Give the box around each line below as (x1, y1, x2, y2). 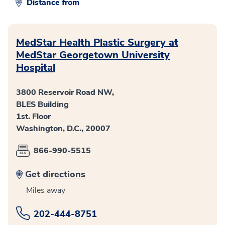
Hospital (16, 60, 55, 74)
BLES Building (16, 98, 69, 110)
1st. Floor (16, 110, 51, 122)
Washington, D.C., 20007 (16, 123, 110, 134)
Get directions (25, 168, 85, 180)
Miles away (26, 184, 65, 196)
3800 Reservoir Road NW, (16, 86, 114, 98)
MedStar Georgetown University (16, 48, 170, 62)
